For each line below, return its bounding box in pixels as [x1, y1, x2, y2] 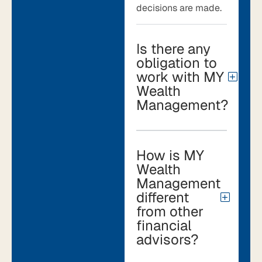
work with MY [136, 67, 225, 86]
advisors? [136, 230, 199, 249]
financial [136, 216, 192, 235]
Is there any [136, 39, 211, 58]
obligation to [136, 53, 218, 72]
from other [136, 202, 204, 220]
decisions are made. [136, 1, 222, 14]
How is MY [136, 146, 205, 164]
